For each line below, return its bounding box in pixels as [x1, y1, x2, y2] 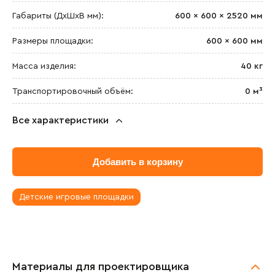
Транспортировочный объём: [12, 87, 133, 96]
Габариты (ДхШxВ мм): [12, 12, 104, 20]
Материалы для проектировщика [12, 261, 189, 272]
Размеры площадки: [12, 37, 93, 45]
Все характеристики [12, 115, 109, 125]
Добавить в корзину [92, 157, 183, 167]
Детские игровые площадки [19, 193, 134, 201]
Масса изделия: [12, 62, 76, 71]
